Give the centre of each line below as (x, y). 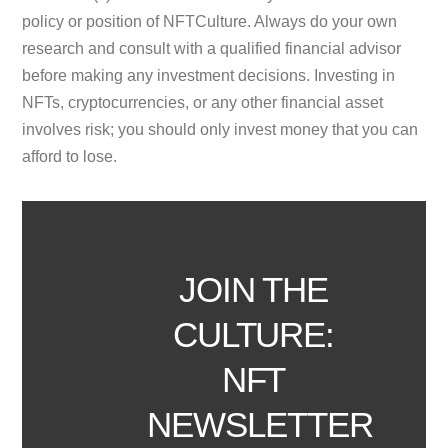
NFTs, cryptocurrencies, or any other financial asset (203, 102)
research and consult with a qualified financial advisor (212, 48)
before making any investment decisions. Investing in (209, 75)
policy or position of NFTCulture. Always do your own (210, 21)
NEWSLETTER (260, 424)
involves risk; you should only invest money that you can (220, 129)
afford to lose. (70, 156)
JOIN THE (253, 289)
